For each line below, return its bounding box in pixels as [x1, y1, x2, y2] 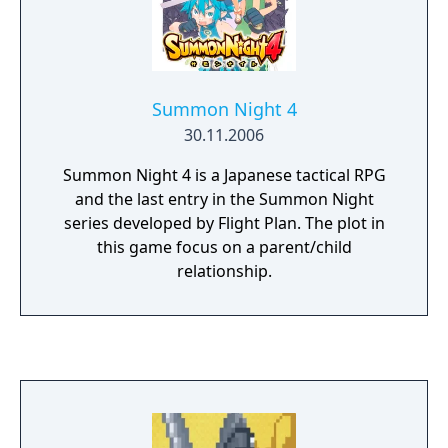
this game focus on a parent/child [96, 236, 352, 258]
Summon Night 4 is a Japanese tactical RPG [62, 164, 386, 186]
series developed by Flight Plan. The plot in [63, 212, 385, 234]
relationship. [176, 260, 272, 282]
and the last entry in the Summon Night [74, 188, 374, 210]
